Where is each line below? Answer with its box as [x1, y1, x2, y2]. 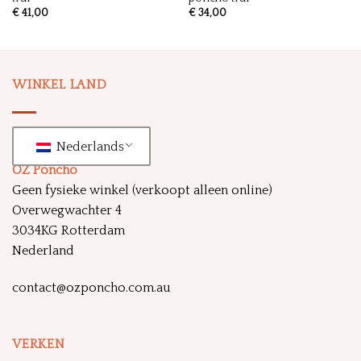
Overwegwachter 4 [12, 203, 122, 218]
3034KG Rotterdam [12, 223, 125, 239]
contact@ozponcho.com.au [12, 280, 171, 296]
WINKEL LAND [12, 77, 107, 92]
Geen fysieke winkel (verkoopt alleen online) [12, 183, 272, 198]
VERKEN [12, 337, 65, 352]
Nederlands [52, 139, 124, 154]
